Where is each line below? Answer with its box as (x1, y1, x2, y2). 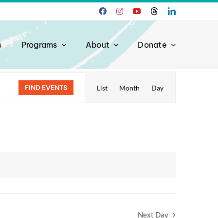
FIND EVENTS (25, 83, 67, 92)
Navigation (129, 99, 170, 109)
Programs (21, 39, 57, 50)
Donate (138, 39, 167, 50)
